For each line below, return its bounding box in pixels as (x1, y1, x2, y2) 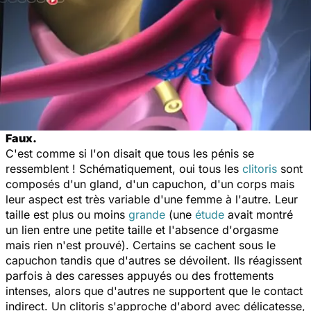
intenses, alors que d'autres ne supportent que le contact (6, 283, 303, 298)
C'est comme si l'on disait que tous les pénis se (6, 146, 254, 160)
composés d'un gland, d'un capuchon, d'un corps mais (6, 176, 294, 191)
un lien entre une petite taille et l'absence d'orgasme (6, 222, 278, 237)
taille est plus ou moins (6, 207, 128, 221)
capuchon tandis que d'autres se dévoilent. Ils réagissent (6, 253, 302, 267)
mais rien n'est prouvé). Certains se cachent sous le (6, 237, 276, 252)
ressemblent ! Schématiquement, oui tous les (6, 161, 242, 176)
